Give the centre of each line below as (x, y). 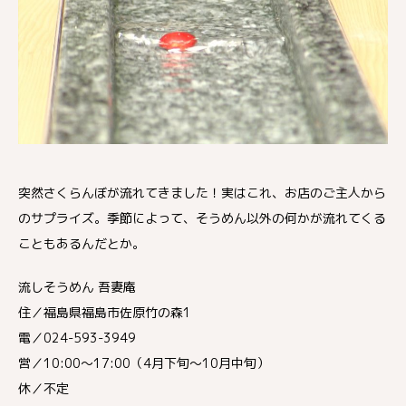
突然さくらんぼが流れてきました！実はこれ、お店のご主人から (202, 192)
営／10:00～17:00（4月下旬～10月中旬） (144, 362)
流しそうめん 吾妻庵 (77, 286)
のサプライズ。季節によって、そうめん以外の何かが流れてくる (202, 217)
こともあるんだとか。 (82, 243)
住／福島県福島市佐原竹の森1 (105, 312)
